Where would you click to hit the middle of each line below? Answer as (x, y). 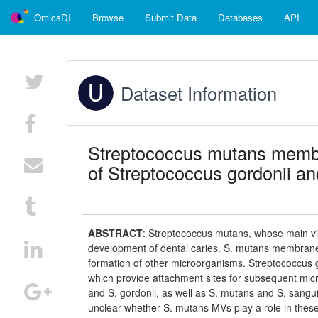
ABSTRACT (116, 233)
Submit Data (171, 17)
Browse (108, 17)
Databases (240, 17)
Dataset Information (199, 93)
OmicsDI (53, 17)
